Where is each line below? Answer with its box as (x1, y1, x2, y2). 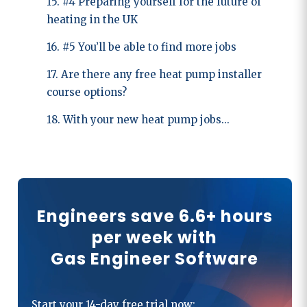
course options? (46, 85, 127, 99)
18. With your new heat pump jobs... (46, 112, 230, 126)
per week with (92, 225, 218, 249)
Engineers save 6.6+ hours (36, 204, 273, 228)
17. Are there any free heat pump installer (46, 67, 262, 81)
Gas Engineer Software (51, 247, 259, 270)
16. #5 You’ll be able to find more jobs (46, 40, 236, 53)
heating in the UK (46, 12, 138, 26)
